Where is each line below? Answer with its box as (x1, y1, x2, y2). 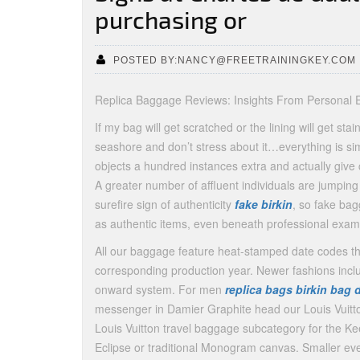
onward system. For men (95, 281, 225, 297)
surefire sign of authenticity (95, 196, 235, 212)
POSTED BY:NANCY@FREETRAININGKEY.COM (113, 54, 356, 66)
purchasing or (95, 5, 247, 34)
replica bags (225, 281, 292, 297)
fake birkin (235, 196, 292, 212)
